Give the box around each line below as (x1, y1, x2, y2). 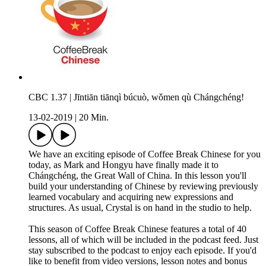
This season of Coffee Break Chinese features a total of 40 (28, 224, 246, 235)
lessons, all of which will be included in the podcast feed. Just (28, 235, 258, 245)
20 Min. (79, 112, 109, 123)
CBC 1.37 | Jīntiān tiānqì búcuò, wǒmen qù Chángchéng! (28, 92, 244, 103)
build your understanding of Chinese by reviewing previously (28, 181, 258, 192)
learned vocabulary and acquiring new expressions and (28, 192, 233, 202)
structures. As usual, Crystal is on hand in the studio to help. (28, 202, 252, 213)
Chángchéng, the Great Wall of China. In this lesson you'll (28, 170, 246, 181)
